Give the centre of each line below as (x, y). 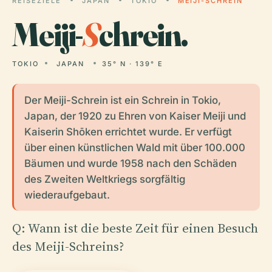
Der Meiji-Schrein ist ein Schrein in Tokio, (122, 100)
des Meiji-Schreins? (68, 246)
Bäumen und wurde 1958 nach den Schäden (130, 163)
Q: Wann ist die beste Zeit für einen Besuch (135, 228)
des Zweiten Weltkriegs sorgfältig (104, 179)
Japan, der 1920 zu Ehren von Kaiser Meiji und (135, 116)
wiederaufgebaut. (67, 195)
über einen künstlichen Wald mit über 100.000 (134, 147)
